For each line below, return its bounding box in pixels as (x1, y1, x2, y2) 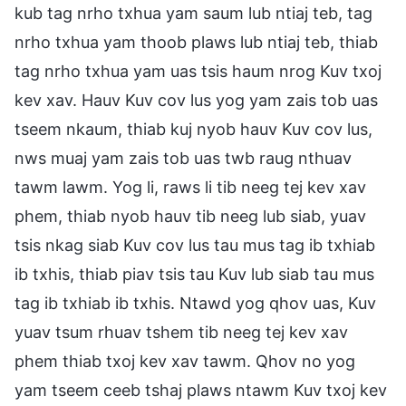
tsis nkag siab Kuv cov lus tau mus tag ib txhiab (14, 235, 375, 255)
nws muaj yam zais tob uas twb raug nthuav (14, 148, 352, 168)
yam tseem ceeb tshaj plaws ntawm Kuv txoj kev (14, 380, 387, 400)
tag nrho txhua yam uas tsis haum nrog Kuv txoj (14, 61, 382, 81)
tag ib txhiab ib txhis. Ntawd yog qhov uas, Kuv (14, 293, 376, 313)
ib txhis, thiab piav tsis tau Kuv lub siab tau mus (14, 264, 374, 284)
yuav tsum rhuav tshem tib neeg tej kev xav (14, 322, 348, 342)
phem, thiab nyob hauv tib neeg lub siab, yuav (14, 206, 366, 226)
